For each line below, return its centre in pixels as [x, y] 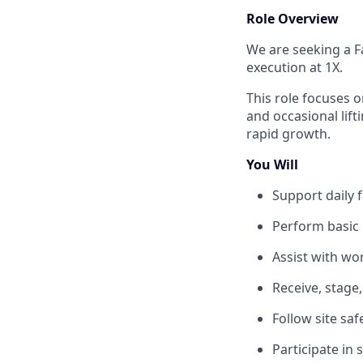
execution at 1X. [295, 67]
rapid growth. [288, 133]
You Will [272, 164]
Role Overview [293, 18]
